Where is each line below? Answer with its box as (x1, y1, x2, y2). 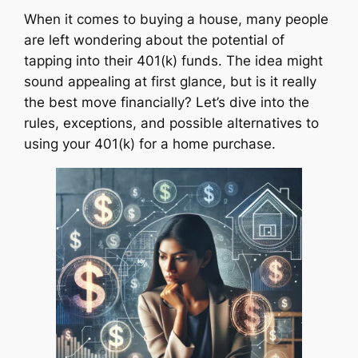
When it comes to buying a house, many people (24, 11, 329, 28)
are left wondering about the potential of (24, 32, 285, 49)
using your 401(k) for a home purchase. (24, 136, 276, 153)
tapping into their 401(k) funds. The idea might (24, 53, 324, 70)
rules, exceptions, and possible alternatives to (24, 115, 320, 132)
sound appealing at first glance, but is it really (24, 74, 317, 90)
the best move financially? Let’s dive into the (24, 94, 310, 111)
